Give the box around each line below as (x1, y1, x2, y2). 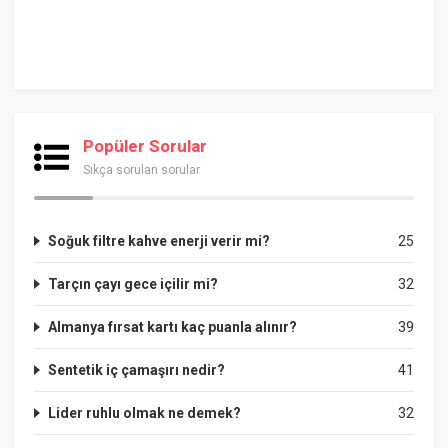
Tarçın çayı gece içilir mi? (48, 275, 219, 292)
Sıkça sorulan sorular (83, 162, 201, 177)
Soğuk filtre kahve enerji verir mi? (48, 232, 271, 249)
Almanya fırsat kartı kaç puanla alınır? (48, 318, 298, 335)
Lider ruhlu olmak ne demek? (48, 404, 242, 421)
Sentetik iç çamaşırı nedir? (48, 361, 226, 378)
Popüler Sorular (83, 135, 208, 156)
